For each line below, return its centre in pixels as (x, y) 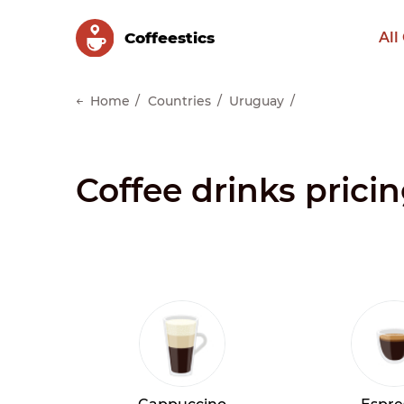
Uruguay (257, 101)
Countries (179, 101)
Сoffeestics (169, 38)
